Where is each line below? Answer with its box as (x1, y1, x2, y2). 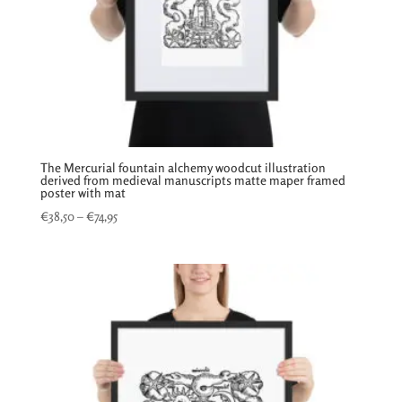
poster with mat (39, 185, 126, 201)
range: (116, 228, 152, 244)
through (116, 269, 161, 285)
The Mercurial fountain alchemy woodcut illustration (39, 160, 326, 176)
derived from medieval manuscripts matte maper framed (39, 172, 345, 188)
